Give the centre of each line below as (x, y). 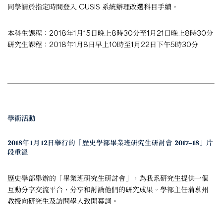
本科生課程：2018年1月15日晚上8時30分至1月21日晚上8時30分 (110, 33)
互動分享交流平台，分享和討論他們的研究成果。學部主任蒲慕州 (108, 189)
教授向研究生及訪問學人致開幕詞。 (63, 201)
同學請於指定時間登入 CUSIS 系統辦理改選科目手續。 (93, 6)
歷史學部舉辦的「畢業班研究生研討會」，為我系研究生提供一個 (108, 178)
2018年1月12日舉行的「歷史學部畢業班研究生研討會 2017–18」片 (110, 143)
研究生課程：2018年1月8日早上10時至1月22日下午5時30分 (103, 44)
